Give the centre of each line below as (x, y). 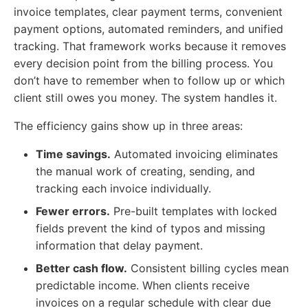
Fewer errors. (73, 211)
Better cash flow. (81, 268)
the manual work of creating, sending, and (145, 172)
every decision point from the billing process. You (143, 64)
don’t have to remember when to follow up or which (149, 81)
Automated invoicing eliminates (194, 154)
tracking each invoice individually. (123, 189)
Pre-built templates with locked (194, 211)
